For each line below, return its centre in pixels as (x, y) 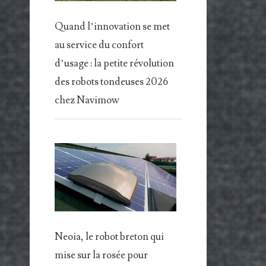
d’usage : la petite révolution (115, 63)
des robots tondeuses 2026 (112, 82)
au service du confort (99, 45)
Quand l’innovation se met (113, 26)
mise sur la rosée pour (102, 256)
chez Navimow (87, 100)
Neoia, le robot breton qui (110, 237)
